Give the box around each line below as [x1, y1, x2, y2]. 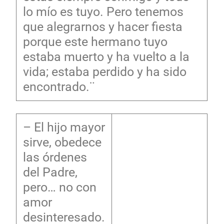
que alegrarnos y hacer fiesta [22, 19, 182, 34]
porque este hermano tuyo [22, 34, 167, 49]
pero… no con [22, 179, 96, 194]
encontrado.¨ [22, 79, 94, 94]
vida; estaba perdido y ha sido [22, 64, 186, 79]
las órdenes [22, 149, 87, 164]
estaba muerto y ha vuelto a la [22, 49, 189, 64]
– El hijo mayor [22, 119, 105, 134]
